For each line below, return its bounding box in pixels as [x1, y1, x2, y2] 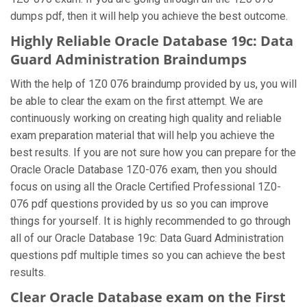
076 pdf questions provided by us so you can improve [10, 197, 269, 210]
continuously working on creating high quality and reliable [10, 112, 282, 125]
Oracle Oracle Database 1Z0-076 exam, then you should [10, 163, 277, 176]
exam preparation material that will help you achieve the [10, 129, 275, 142]
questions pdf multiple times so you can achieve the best [10, 249, 285, 262]
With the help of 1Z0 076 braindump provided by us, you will [10, 77, 297, 90]
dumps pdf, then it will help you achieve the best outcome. [10, 10, 288, 23]
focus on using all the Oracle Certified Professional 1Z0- [10, 180, 281, 193]
